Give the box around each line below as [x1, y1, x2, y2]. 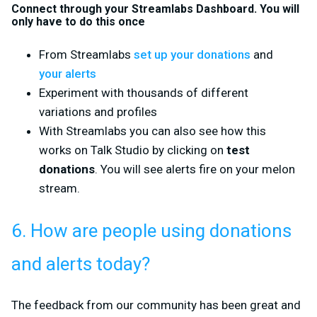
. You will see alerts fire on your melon [95, 161, 295, 176]
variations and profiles [39, 104, 157, 119]
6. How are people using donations [11, 217, 292, 245]
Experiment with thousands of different [39, 85, 248, 100]
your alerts [39, 66, 96, 81]
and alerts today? [11, 250, 150, 278]
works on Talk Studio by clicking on [39, 142, 226, 157]
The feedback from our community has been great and [11, 297, 301, 312]
